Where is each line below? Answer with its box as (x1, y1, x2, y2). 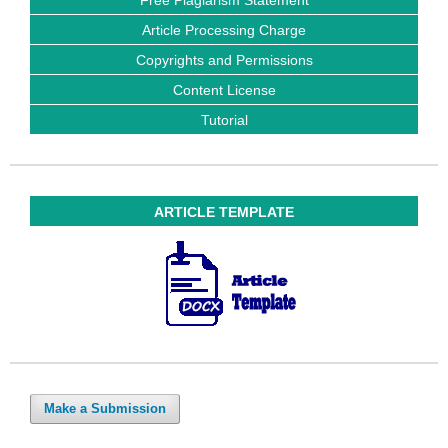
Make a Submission (44, 400, 166, 416)
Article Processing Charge (142, 21, 306, 38)
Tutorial (200, 111, 248, 128)
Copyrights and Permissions (135, 51, 313, 68)
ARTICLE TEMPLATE (154, 204, 294, 220)
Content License (172, 81, 276, 98)
